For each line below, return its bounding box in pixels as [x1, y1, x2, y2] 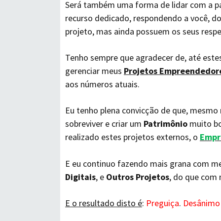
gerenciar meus [65, 65, 124, 76]
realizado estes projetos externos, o [65, 131, 200, 143]
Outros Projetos [106, 171, 169, 183]
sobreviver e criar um [65, 118, 144, 129]
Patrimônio [144, 118, 187, 129]
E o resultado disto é [65, 197, 142, 209]
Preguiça [146, 197, 179, 209]
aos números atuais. [65, 78, 140, 90]
